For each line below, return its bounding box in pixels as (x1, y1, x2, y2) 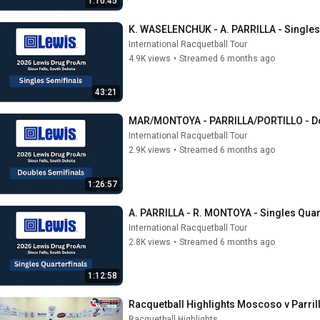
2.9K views (129, 145, 171, 155)
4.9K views (129, 53, 171, 64)
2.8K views (129, 236, 171, 247)
